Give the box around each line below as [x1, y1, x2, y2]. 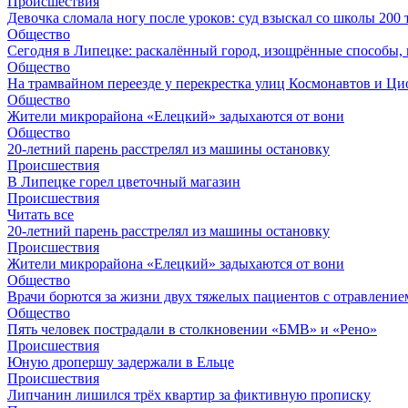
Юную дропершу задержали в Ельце [7, 354, 234, 370]
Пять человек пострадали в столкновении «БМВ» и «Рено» [7, 321, 377, 337]
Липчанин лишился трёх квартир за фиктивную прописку [7, 387, 371, 403]
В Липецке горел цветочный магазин [7, 174, 240, 189]
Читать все [7, 207, 74, 222]
